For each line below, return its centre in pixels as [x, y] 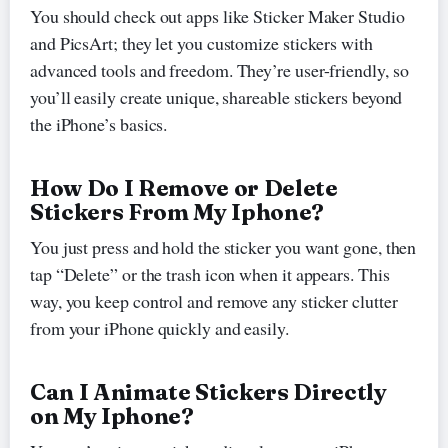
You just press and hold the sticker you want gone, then [223, 246]
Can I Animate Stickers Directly [208, 391]
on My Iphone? [111, 415]
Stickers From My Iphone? [176, 211]
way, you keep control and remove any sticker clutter [213, 300]
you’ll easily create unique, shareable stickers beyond [216, 96]
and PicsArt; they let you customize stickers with [201, 42]
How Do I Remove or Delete [183, 187]
